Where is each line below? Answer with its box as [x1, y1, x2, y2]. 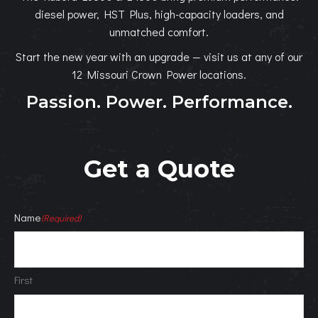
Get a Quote [83, 154, 235, 184]
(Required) [41, 212, 81, 224]
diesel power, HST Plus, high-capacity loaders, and [34, 6, 284, 21]
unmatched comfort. [109, 24, 209, 39]
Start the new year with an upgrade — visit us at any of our [16, 49, 302, 64]
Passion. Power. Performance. [26, 92, 292, 112]
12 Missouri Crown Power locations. [72, 67, 246, 82]
